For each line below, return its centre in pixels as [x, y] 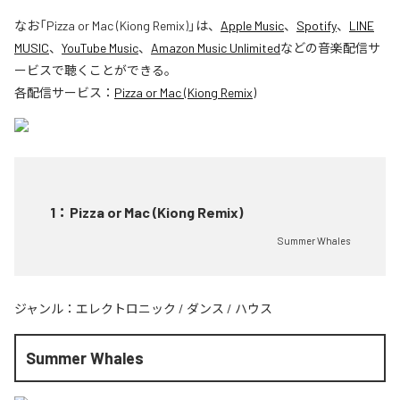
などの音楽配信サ [330, 48]
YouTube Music [100, 48]
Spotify [317, 25]
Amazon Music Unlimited [216, 48]
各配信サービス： [64, 92]
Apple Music [252, 25]
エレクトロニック [126, 308]
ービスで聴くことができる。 [96, 70]
